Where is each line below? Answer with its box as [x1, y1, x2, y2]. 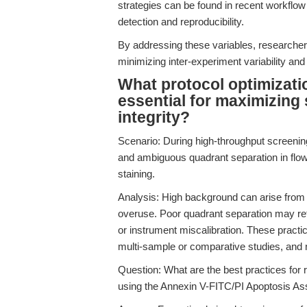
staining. [118, 168, 155, 180]
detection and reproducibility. [118, 16, 244, 27]
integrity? [118, 109, 190, 126]
